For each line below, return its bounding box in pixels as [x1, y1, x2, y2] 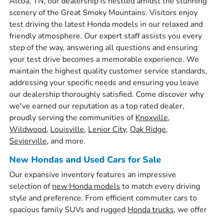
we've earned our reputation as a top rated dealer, [9, 101, 185, 111]
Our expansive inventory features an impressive [9, 169, 177, 180]
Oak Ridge [130, 124, 166, 135]
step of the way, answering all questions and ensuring [9, 42, 198, 53]
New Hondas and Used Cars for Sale [9, 154, 162, 165]
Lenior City [88, 124, 127, 135]
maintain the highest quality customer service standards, [9, 66, 208, 76]
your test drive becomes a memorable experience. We [9, 54, 200, 65]
